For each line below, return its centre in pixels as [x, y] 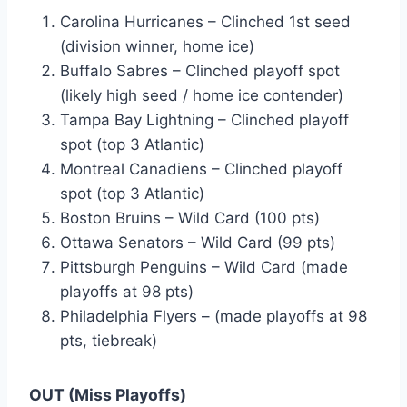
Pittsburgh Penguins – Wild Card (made [204, 268]
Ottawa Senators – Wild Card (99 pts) [198, 243]
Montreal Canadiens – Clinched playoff [201, 169]
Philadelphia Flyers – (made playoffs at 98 [213, 317]
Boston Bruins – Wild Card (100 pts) [190, 218]
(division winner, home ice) [157, 47]
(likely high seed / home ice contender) [202, 96]
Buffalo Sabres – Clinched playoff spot [200, 71]
